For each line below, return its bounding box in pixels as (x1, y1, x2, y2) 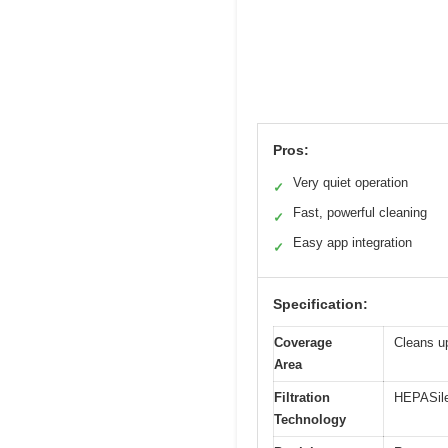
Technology (274, 412, 346, 428)
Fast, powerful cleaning (293, 205, 427, 221)
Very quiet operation (293, 175, 408, 191)
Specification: (273, 296, 368, 313)
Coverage (274, 335, 332, 351)
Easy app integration (293, 235, 412, 251)
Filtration (274, 390, 330, 406)
